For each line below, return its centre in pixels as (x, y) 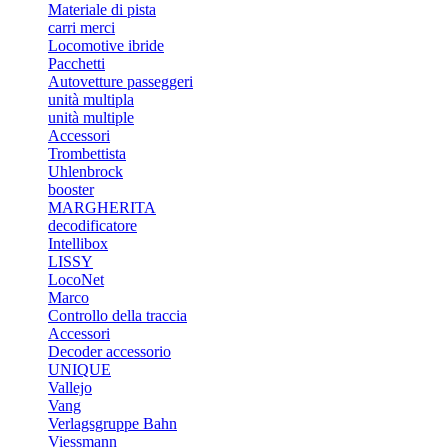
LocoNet (76, 279)
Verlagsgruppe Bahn (112, 423)
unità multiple (91, 117)
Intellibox (78, 243)
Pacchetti (76, 63)
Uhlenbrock (85, 171)
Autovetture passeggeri (120, 81)
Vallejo (70, 387)
